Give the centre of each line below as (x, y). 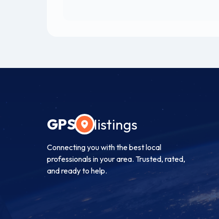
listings (116, 124)
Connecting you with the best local (104, 147)
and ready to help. (77, 171)
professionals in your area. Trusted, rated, (116, 159)
